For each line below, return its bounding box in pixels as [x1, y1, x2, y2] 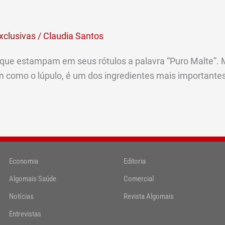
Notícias [9, 191, 34, 201]
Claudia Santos [43, 31, 103, 41]
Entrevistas [9, 209, 41, 218]
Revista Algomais [124, 191, 174, 201]
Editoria [124, 156, 146, 166]
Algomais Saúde [9, 174, 56, 183]
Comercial [124, 174, 154, 183]
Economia [9, 156, 38, 166]
